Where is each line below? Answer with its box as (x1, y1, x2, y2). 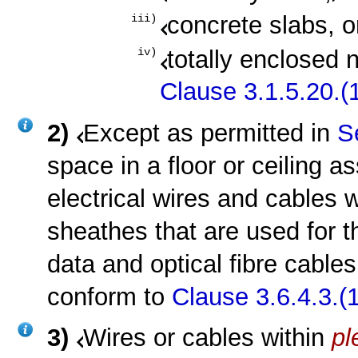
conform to (47, 282, 173, 311)
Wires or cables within (83, 323, 332, 352)
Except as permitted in (83, 118, 338, 147)
